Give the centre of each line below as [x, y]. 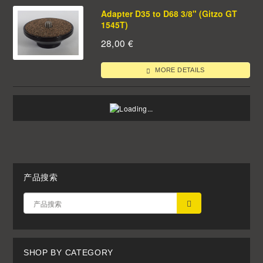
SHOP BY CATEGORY [68, 252]
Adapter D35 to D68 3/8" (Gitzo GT [169, 13]
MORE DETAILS [179, 70]
